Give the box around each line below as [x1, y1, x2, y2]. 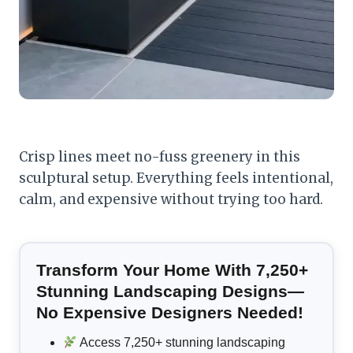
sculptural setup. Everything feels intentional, [19, 169, 333, 188]
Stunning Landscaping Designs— [36, 282, 304, 301]
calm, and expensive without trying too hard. [19, 191, 323, 209]
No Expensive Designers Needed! [36, 303, 303, 322]
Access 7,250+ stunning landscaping [77, 336, 286, 350]
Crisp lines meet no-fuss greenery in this [19, 148, 300, 166]
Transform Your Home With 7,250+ [36, 261, 308, 280]
